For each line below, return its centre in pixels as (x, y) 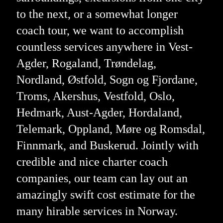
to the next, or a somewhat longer (97, 14)
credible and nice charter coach (92, 162)
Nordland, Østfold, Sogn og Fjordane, (107, 79)
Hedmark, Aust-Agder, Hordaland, (99, 112)
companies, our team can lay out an (102, 178)
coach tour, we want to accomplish (100, 30)
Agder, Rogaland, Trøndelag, (86, 63)
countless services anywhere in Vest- (104, 47)
